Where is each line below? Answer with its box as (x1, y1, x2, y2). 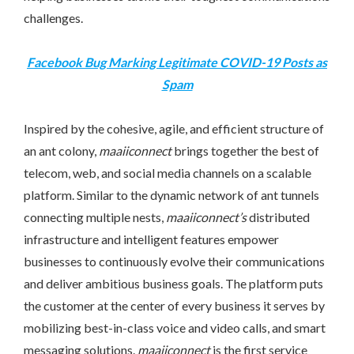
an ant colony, (24, 142, 99, 158)
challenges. (24, 9, 83, 25)
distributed (249, 209, 310, 224)
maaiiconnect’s (166, 209, 249, 224)
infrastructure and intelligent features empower (24, 231, 279, 247)
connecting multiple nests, (24, 209, 166, 224)
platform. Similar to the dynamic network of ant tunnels (24, 186, 319, 202)
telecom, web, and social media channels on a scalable (24, 164, 311, 180)
